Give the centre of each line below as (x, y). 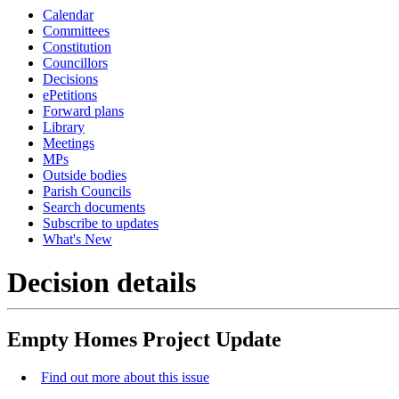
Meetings (69, 143)
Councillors (75, 63)
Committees (76, 31)
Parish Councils (87, 191)
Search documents (94, 207)
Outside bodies (85, 175)
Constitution (77, 47)
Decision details (102, 283)
